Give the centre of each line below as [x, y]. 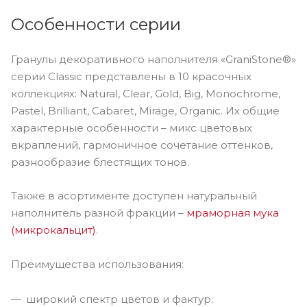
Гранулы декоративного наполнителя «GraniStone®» [153, 59]
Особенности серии [96, 24]
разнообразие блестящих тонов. [100, 162]
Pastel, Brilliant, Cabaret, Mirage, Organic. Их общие [145, 110]
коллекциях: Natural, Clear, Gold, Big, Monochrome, [146, 93]
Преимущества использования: [97, 265]
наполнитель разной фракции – [99, 213]
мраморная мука [233, 213]
